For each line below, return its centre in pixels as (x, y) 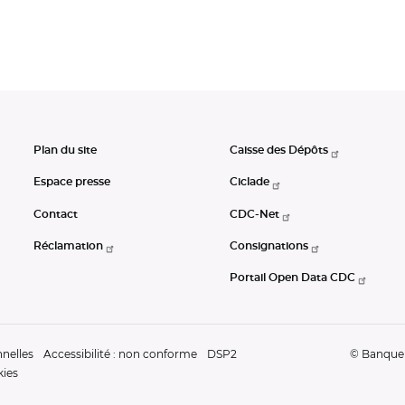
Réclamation (68, 245)
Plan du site (65, 151)
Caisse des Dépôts (279, 151)
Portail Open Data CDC (292, 277)
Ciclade (250, 182)
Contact (56, 214)
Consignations (269, 245)
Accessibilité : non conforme (120, 353)
